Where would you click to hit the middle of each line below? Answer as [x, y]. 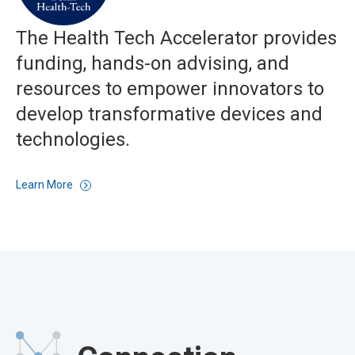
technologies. [73, 140]
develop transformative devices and [169, 115]
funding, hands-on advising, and [153, 64]
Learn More [46, 185]
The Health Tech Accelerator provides [176, 38]
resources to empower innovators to [170, 89]
